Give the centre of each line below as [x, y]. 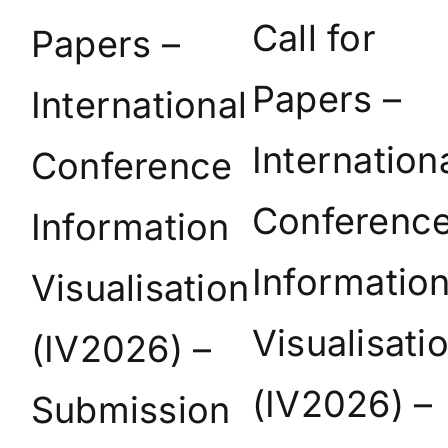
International [139, 105]
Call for [314, 38]
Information [130, 227]
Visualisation [140, 288]
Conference [132, 166]
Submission [131, 410]
